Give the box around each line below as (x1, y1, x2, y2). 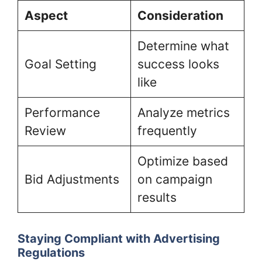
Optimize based (137, 154, 228, 169)
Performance (24, 105, 100, 120)
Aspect (24, 8, 68, 23)
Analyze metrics (137, 105, 230, 120)
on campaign (137, 172, 212, 187)
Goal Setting (24, 57, 96, 72)
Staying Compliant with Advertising (18, 231, 220, 246)
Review (24, 123, 66, 139)
